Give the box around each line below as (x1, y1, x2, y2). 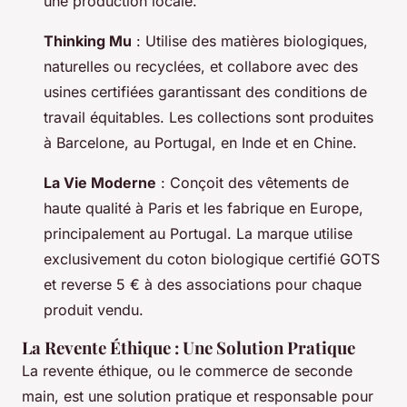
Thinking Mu (44, 31, 132, 50)
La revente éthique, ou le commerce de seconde (22, 361, 352, 380)
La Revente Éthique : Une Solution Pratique (22, 335, 355, 359)
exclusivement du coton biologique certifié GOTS (44, 249, 380, 268)
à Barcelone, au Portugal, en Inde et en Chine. (44, 133, 357, 152)
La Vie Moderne (44, 173, 156, 192)
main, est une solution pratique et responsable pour (22, 386, 373, 405)
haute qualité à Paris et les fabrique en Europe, (44, 198, 363, 217)
